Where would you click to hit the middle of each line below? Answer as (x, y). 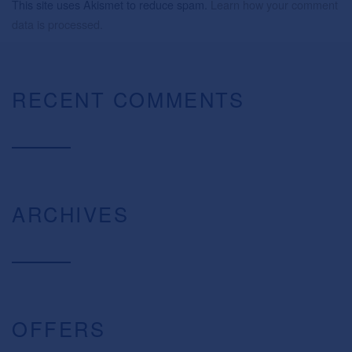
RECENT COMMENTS (128, 99)
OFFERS (59, 329)
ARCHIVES (71, 214)
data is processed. (57, 24)
